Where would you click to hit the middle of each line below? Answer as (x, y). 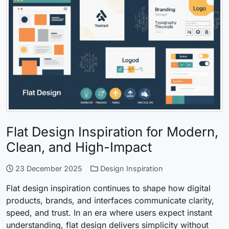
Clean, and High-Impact (79, 147)
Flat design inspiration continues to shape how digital (108, 188)
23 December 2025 (49, 168)
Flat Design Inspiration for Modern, (112, 131)
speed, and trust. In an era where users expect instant (109, 212)
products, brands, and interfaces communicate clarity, (110, 200)
